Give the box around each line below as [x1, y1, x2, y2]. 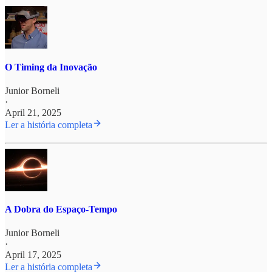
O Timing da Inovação [5, 61, 97, 72]
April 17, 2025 [5, 250, 61, 260]
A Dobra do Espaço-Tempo [5, 204, 117, 215]
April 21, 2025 [5, 107, 61, 118]
